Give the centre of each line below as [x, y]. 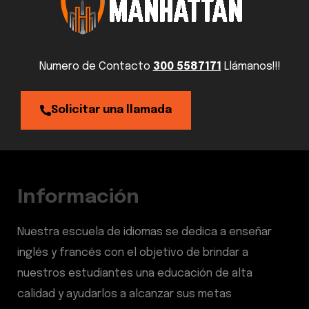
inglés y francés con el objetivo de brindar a [133, 253]
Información [78, 198]
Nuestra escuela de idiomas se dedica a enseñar [144, 232]
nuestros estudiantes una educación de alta [135, 273]
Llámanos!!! [251, 67]
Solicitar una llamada [111, 110]
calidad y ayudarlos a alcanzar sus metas [124, 294]
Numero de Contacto [96, 67]
